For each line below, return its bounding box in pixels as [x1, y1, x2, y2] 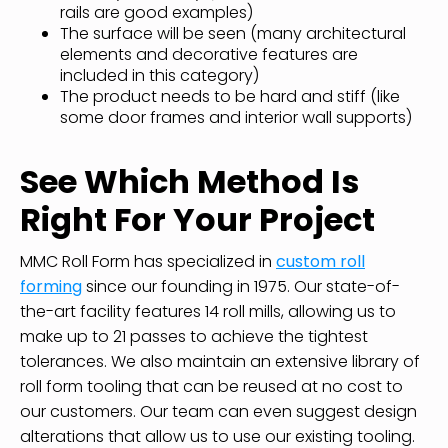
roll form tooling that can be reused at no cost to [20, 374, 403, 398]
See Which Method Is [20, 158, 359, 204]
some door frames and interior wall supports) [60, 105, 412, 129]
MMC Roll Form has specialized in [20, 249, 276, 273]
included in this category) [60, 63, 259, 87]
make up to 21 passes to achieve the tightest [20, 324, 368, 348]
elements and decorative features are [60, 42, 358, 66]
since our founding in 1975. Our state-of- [82, 274, 400, 298]
